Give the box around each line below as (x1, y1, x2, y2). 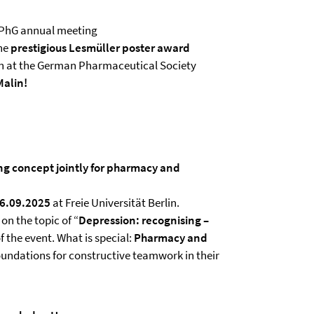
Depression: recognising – (78, 212, 209, 228)
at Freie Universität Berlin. (50, 195, 179, 210)
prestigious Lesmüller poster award (11, 40, 190, 55)
